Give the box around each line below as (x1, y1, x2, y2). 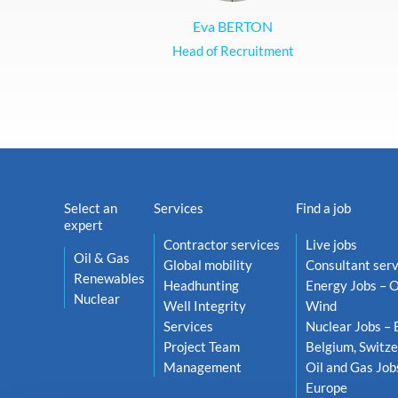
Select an (64, 200, 117, 216)
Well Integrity (163, 298, 246, 314)
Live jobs (305, 236, 357, 252)
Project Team (163, 338, 240, 354)
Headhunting (163, 277, 239, 293)
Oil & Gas (74, 250, 130, 266)
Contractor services (163, 236, 280, 252)
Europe (305, 379, 347, 395)
